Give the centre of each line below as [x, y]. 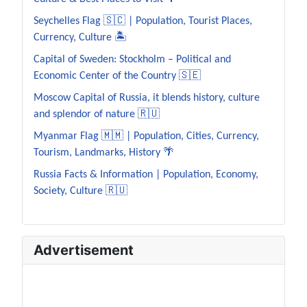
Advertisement [84, 250]
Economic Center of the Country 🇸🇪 [117, 76]
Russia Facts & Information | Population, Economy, [146, 175]
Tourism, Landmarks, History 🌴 [104, 153]
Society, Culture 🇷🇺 [81, 192]
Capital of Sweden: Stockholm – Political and [132, 60]
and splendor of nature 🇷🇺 [97, 115]
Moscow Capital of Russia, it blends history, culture [147, 98]
